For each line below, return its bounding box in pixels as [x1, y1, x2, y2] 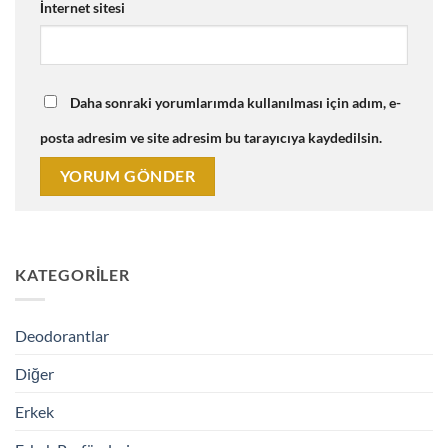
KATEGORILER [15, 265, 130, 285]
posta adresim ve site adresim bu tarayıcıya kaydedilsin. [40, 128, 382, 146]
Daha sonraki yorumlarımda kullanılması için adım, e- [70, 93, 401, 111]
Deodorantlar [15, 325, 109, 345]
